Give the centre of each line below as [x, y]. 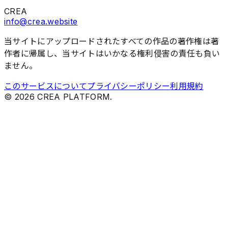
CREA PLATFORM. [73, 96]
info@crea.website [41, 21]
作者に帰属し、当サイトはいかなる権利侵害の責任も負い [112, 53]
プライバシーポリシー [129, 86]
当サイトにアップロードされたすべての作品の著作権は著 [112, 41]
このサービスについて [46, 86]
